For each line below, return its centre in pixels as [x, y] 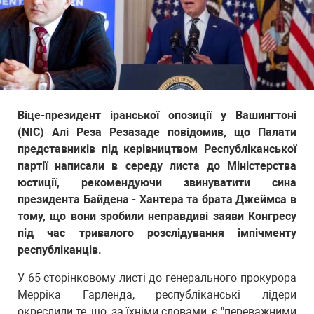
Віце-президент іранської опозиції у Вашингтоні [157, 115]
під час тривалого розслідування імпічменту [157, 233]
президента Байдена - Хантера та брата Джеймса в [157, 199]
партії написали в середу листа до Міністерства [157, 166]
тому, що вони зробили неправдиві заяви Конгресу [157, 216]
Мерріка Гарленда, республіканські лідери [157, 295]
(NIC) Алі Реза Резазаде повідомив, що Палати [157, 132]
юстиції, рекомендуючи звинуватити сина [157, 183]
